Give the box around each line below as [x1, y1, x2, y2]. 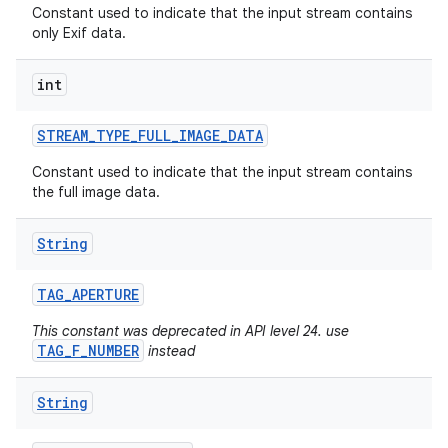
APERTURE [72, 285, 139, 304]
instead [144, 342, 195, 360]
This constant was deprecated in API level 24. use [32, 322, 349, 340]
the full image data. [32, 183, 160, 201]
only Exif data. [32, 24, 126, 42]
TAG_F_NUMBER [37, 341, 139, 360]
